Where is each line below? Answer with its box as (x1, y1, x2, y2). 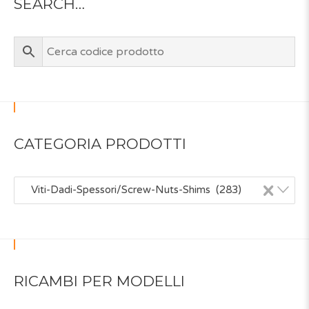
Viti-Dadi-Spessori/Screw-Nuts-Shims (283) (23, 183, 241, 196)
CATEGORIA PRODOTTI (14, 134, 186, 152)
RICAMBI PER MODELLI (14, 272, 185, 290)
